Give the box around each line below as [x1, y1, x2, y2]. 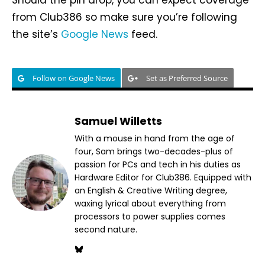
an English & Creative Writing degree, [75, 185, 227, 197]
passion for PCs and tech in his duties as [75, 159, 241, 171]
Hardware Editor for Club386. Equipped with [75, 172, 251, 184]
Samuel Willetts [75, 114, 162, 129]
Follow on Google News [33, 73, 115, 84]
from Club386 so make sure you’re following [12, 10, 237, 25]
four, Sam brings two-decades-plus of [75, 146, 233, 158]
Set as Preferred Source [146, 73, 228, 84]
